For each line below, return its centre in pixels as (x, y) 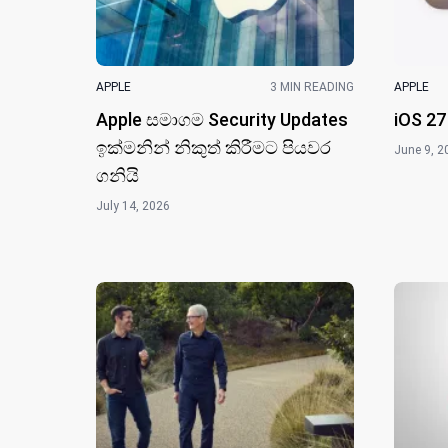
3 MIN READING (312, 86)
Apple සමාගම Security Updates (222, 119)
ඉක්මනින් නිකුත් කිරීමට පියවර (213, 147)
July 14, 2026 (133, 205)
